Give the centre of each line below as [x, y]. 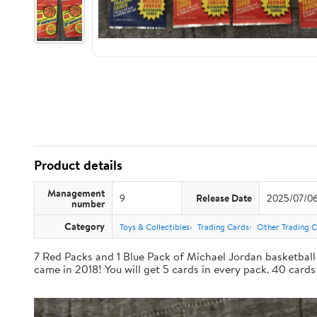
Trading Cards [223, 227]
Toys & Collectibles [155, 227]
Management [76, 193]
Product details [78, 165]
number [88, 203]
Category [85, 226]
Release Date [224, 198]
